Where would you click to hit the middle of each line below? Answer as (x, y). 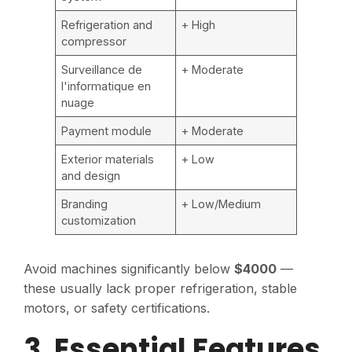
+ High (199, 25)
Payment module (107, 131)
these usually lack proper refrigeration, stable (160, 289)
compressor (94, 42)
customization (99, 221)
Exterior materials (108, 159)
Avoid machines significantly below (129, 269)
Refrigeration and (107, 25)
